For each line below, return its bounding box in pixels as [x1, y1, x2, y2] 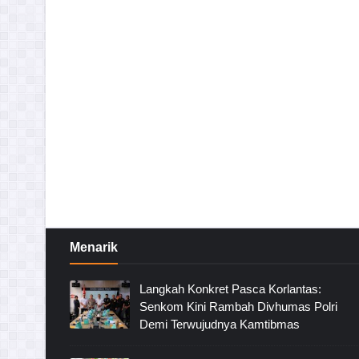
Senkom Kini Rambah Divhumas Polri [139, 300, 337, 313]
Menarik [70, 240, 118, 254]
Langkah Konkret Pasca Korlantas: [139, 282, 321, 296]
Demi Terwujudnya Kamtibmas [139, 317, 300, 331]
